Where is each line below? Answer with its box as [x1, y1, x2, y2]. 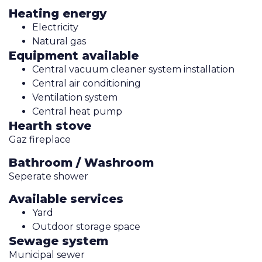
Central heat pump [32, 106, 122, 118]
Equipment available [9, 49, 139, 63]
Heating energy [9, 6, 106, 21]
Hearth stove [9, 119, 91, 133]
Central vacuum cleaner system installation [32, 64, 235, 75]
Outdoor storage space [32, 221, 140, 233]
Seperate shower [9, 170, 88, 182]
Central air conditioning [32, 78, 141, 89]
